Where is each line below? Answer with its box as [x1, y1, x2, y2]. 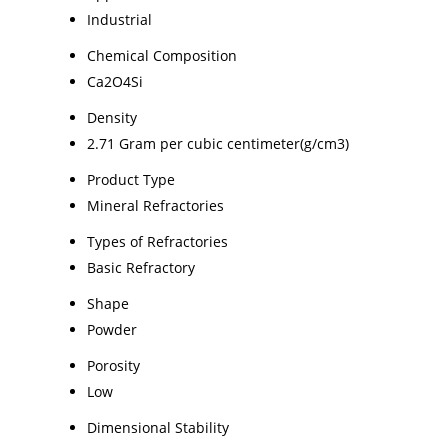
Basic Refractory [87, 257, 195, 277]
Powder [87, 319, 137, 339]
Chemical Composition [87, 45, 237, 65]
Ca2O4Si [87, 71, 143, 91]
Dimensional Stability [87, 417, 229, 437]
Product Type [87, 169, 175, 189]
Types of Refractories [87, 231, 228, 251]
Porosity [87, 355, 140, 375]
